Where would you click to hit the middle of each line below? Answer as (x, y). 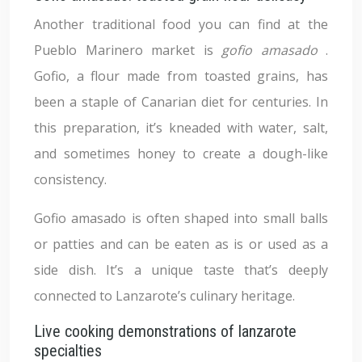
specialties (68, 351)
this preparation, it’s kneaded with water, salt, (181, 128)
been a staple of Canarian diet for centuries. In (181, 102)
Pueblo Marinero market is (128, 50)
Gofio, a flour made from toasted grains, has (181, 76)
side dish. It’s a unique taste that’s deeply (181, 270)
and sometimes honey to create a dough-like (181, 154)
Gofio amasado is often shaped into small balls (181, 218)
